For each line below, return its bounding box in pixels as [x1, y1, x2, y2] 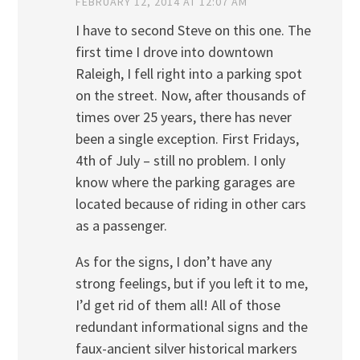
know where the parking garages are [75, 172, 295, 191]
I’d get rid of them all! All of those [75, 295, 280, 314]
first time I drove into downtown [75, 42, 273, 61]
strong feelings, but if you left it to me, [75, 273, 308, 292]
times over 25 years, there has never [75, 107, 292, 126]
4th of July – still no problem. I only [75, 150, 285, 170]
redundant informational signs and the [75, 317, 308, 336]
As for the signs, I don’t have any [75, 252, 272, 271]
